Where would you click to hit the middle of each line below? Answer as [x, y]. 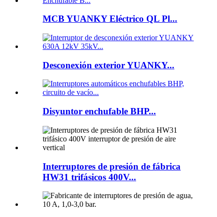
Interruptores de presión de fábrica [112, 166]
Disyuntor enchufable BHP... [99, 111]
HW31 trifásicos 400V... [89, 177]
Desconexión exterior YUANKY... [108, 65]
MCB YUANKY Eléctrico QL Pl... [110, 19]
